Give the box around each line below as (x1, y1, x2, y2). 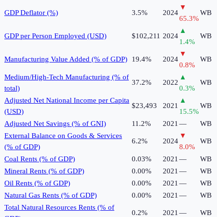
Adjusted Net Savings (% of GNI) (4, 120, 106, 128)
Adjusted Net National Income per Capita (4, 96, 129, 105)
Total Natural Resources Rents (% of (4, 203, 114, 212)
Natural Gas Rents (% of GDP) (4, 191, 97, 200)
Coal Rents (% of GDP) (4, 155, 75, 163)
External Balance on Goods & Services (4, 132, 122, 140)
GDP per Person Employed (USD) (4, 32, 107, 40)
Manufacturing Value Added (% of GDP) (4, 55, 127, 63)
